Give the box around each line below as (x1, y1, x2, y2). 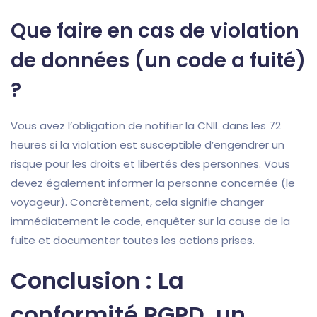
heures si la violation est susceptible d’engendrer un (11, 137, 284, 153)
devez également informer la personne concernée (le (11, 175, 295, 191)
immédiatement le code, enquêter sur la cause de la (11, 214, 290, 229)
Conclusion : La (11, 265, 184, 297)
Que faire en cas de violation (11, 17, 299, 45)
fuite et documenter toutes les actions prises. (11, 233, 255, 248)
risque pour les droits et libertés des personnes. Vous (11, 156, 290, 172)
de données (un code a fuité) (11, 47, 306, 75)
